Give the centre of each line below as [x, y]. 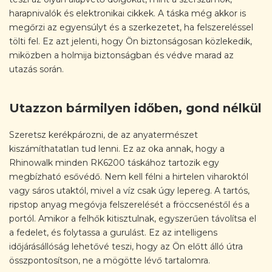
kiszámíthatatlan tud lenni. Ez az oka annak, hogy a [117, 148]
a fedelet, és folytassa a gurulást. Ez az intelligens [113, 232]
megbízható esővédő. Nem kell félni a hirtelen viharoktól [129, 176]
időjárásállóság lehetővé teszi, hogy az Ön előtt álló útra [126, 246]
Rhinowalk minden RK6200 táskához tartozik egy [114, 162]
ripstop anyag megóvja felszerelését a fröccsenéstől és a [129, 204]
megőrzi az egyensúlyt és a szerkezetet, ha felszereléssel [131, 28]
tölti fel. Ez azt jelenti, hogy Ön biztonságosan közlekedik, [131, 42]
